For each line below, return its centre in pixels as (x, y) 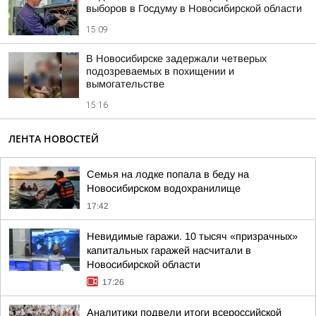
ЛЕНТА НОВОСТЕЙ (54, 139)
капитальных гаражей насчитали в (169, 250)
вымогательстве (125, 84)
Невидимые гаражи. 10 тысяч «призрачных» (192, 236)
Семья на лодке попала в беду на (168, 174)
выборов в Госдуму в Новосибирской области (194, 8)
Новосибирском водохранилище (164, 188)
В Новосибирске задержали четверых (176, 59)
